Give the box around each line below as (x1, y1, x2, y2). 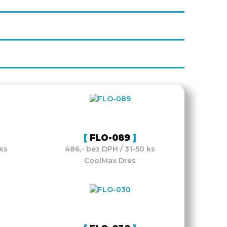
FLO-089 (90, 133, 131, 143)
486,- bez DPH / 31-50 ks (65, 144, 156, 154)
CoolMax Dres (84, 156, 136, 165)
